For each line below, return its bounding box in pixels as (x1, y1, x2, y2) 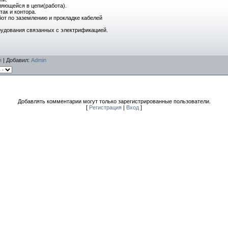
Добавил (6, 56, 28, 63)
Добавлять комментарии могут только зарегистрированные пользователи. (17, 98, 211, 104)
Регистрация (89, 104, 122, 110)
